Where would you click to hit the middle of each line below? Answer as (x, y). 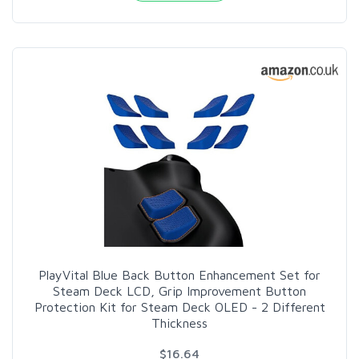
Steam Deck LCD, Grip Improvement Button (179, 290)
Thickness (179, 323)
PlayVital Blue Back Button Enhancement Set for (179, 274)
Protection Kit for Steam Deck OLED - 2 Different (179, 307)
